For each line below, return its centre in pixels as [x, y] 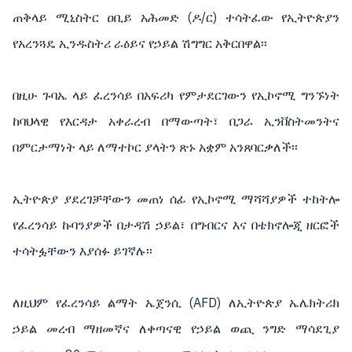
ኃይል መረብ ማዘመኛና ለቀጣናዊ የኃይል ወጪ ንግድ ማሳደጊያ [176, 329]
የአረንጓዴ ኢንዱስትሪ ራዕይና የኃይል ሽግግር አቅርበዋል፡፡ [140, 44]
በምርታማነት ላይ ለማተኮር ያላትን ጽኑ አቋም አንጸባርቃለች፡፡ [155, 148]
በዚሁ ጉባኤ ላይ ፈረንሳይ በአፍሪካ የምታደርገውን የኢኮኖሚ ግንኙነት [176, 96]
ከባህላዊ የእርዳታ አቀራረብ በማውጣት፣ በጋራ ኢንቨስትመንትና [176, 122]
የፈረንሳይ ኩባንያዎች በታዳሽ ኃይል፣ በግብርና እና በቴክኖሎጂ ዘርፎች [176, 225]
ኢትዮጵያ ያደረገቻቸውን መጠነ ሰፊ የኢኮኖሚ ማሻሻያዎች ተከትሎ [176, 200]
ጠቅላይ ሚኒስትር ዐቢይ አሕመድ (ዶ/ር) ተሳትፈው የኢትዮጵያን [176, 18]
